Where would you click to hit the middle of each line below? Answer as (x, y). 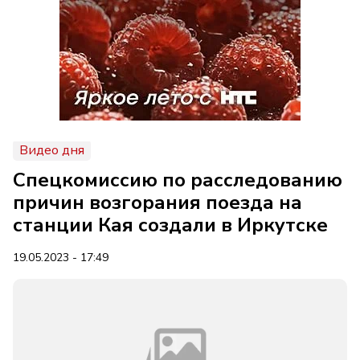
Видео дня (52, 150)
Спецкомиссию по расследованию (178, 180)
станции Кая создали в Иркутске (170, 225)
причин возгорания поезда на (157, 202)
